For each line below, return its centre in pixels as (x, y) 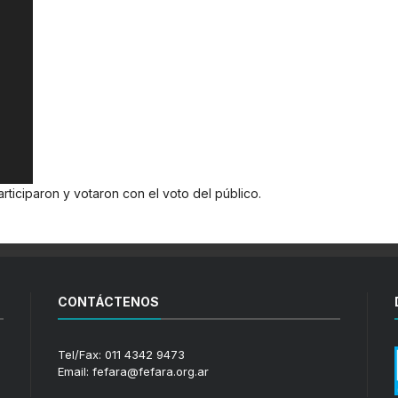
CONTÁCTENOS (108, 301)
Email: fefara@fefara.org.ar (133, 371)
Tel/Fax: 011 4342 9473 (121, 354)
